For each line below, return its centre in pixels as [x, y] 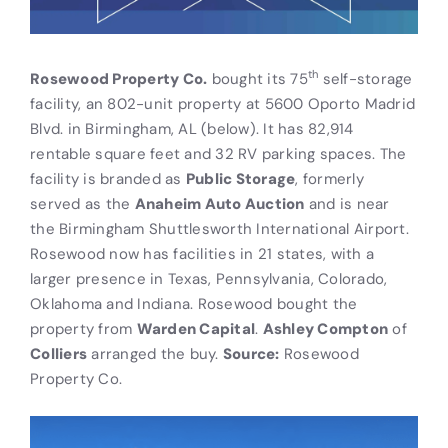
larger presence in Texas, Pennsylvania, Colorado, [209, 278]
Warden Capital [195, 328]
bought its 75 [257, 78]
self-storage [365, 78]
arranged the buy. [155, 353]
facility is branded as [108, 178]
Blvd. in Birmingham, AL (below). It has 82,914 [192, 128]
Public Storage [240, 178]
